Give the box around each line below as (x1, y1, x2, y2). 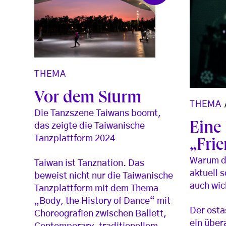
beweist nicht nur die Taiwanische (34, 172, 173, 181)
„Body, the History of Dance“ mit (34, 197, 171, 206)
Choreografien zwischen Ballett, (34, 209, 166, 218)
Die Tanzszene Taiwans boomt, (34, 109, 161, 118)
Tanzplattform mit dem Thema (34, 184, 158, 193)
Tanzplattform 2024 (34, 134, 115, 143)
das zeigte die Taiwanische (34, 122, 145, 131)
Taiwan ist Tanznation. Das (34, 159, 144, 168)
